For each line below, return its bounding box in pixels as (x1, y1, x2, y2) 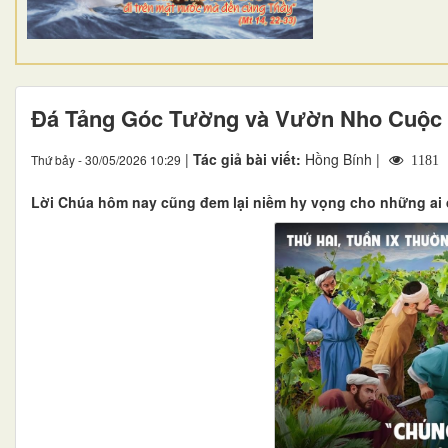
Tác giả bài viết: (193, 148, 305, 169)
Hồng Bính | (305, 148, 384, 169)
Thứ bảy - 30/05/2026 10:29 (31, 150, 181, 168)
